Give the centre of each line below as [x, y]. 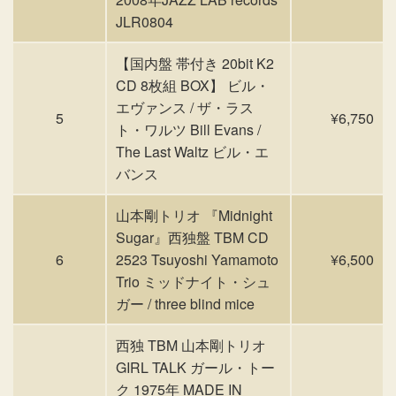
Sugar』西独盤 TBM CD [192, 237]
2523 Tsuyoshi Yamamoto [197, 259]
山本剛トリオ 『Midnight [194, 215]
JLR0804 [145, 22]
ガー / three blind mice [185, 304]
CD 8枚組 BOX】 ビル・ [193, 85]
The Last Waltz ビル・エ [192, 152]
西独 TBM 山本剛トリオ [191, 345]
